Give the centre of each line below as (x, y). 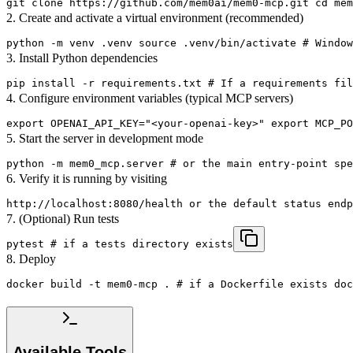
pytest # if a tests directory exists (120, 243)
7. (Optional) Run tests (63, 218)
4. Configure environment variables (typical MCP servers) (150, 98)
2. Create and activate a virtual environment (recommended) (155, 17)
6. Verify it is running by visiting (87, 178)
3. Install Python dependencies (82, 58)
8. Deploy (31, 258)
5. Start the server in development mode (105, 138)
